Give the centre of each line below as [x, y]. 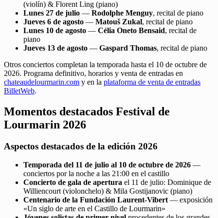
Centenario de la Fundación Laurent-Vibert [96, 200]
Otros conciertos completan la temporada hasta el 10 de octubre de [105, 64]
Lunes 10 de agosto [55, 30]
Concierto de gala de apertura [73, 182]
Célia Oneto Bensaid [131, 30]
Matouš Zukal [119, 21]
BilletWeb [19, 91]
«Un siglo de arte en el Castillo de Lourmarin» [94, 209]
